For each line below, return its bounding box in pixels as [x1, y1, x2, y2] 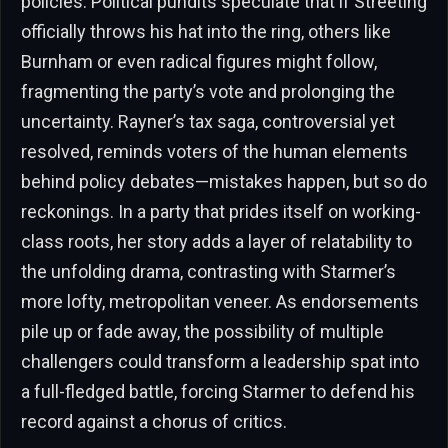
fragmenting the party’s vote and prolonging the [21, 80, 395, 102]
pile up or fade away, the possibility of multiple [21, 320, 384, 342]
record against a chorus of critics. [21, 410, 287, 432]
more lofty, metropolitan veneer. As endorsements [21, 290, 419, 312]
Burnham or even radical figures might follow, [21, 50, 377, 72]
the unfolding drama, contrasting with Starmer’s [21, 260, 396, 282]
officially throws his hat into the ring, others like [21, 20, 391, 42]
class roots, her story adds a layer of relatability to [21, 230, 412, 252]
